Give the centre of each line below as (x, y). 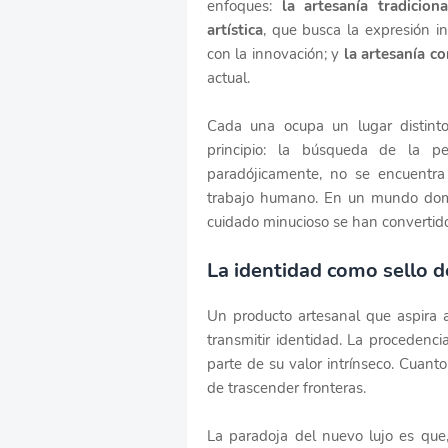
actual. (228, 77)
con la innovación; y (275, 53)
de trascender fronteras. (286, 387)
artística (235, 29)
